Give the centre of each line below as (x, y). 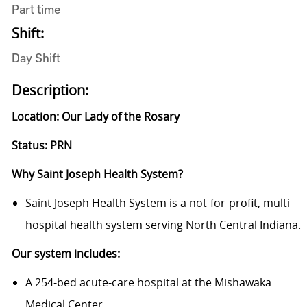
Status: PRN (41, 146)
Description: (50, 90)
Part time (36, 10)
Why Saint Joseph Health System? (97, 174)
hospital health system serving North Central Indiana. (163, 225)
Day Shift (36, 58)
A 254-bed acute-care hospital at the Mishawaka (148, 283)
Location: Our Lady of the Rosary (95, 117)
